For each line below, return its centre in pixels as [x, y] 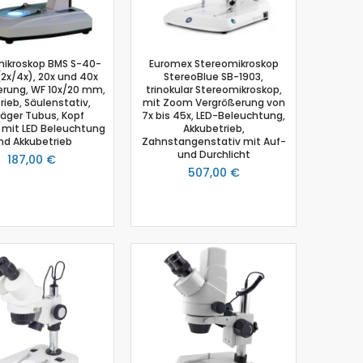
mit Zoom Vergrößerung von [214, 102]
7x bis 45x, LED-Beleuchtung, [214, 115]
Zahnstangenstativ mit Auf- [214, 141]
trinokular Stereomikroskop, [214, 89]
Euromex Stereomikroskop [214, 63]
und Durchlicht [214, 154]
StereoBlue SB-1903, [214, 76]
